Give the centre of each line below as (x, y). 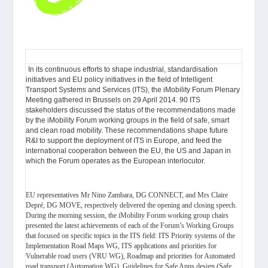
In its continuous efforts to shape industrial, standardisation (123, 70)
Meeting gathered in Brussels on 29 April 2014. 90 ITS (113, 100)
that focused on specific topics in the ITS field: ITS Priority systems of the (131, 235)
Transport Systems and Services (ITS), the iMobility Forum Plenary (133, 90)
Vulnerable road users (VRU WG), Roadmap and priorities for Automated (131, 256)
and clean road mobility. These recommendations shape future (127, 131)
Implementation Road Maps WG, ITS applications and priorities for (121, 246)
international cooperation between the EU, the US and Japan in (129, 151)
